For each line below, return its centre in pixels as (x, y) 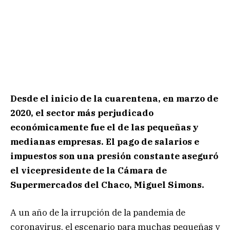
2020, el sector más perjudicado (82, 113)
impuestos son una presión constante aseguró (114, 156)
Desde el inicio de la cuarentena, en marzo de (114, 99)
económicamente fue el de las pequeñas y (104, 128)
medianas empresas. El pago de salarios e (105, 142)
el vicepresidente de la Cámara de (89, 171)
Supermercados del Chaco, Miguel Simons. (107, 185)
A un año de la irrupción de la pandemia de (98, 213)
